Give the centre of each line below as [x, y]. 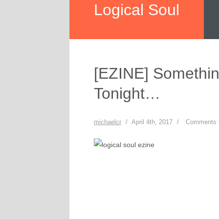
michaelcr [108, 122]
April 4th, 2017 [152, 122]
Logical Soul [137, 10]
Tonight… [127, 93]
